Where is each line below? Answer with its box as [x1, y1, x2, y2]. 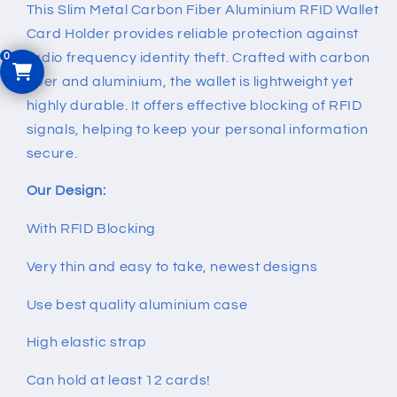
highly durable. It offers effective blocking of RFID [26, 97, 362, 113]
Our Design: [26, 183, 106, 198]
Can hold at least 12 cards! [26, 373, 211, 388]
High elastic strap [26, 335, 148, 350]
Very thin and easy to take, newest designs [26, 259, 318, 274]
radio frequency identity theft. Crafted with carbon [26, 50, 370, 65]
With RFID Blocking [26, 222, 157, 237]
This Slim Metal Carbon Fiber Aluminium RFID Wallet [26, 2, 379, 17]
